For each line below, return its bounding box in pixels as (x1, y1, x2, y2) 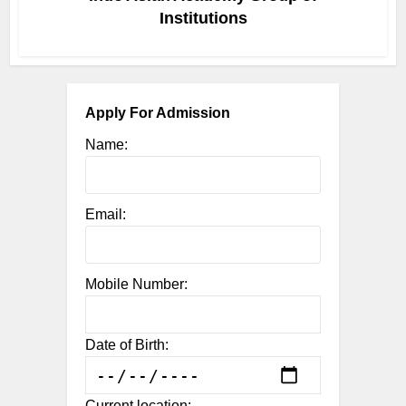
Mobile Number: (85, 276, 188, 292)
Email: (85, 207, 126, 222)
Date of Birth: (85, 337, 169, 353)
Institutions (159, 9, 247, 27)
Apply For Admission (85, 105, 230, 121)
